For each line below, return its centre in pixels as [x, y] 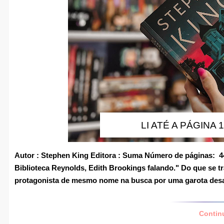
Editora [103, 155]
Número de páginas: [181, 155]
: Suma [130, 155]
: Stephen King [62, 155]
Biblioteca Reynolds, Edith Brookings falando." [98, 167]
